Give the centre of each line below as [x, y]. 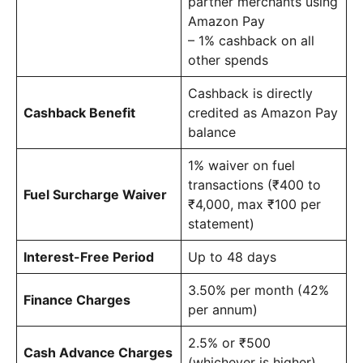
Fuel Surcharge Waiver [95, 194]
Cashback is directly [250, 93]
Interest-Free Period [89, 256]
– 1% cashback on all [251, 40]
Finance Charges [77, 299]
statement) [221, 223]
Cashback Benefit [79, 112]
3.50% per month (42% [258, 290]
